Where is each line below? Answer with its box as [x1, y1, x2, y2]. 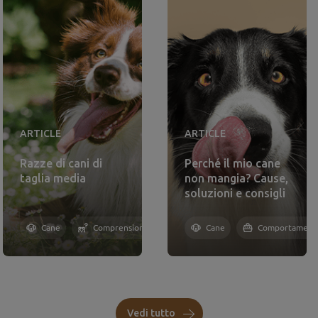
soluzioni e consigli [185, 187, 285, 199]
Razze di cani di [20, 157, 102, 170]
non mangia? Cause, [185, 172, 288, 185]
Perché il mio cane [185, 157, 280, 170]
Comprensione [93, 222, 149, 233]
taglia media [20, 172, 86, 185]
